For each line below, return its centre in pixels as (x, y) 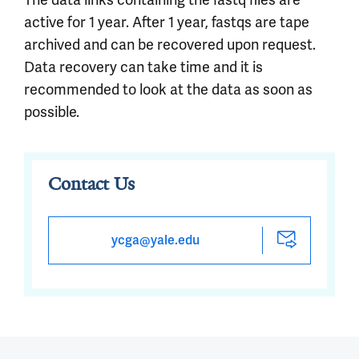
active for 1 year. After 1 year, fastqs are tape (167, 22)
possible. (52, 112)
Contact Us (91, 184)
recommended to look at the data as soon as (168, 89)
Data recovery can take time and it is (143, 67)
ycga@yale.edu (155, 240)
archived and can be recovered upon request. (170, 44)
